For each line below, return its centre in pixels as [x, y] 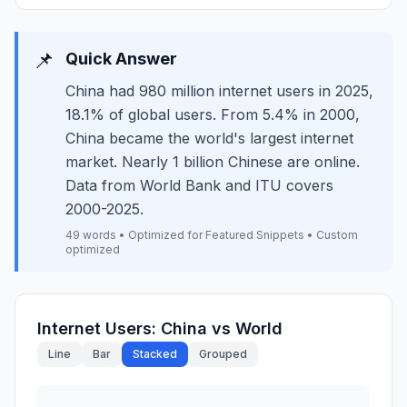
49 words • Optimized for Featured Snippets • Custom [212, 235]
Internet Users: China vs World [160, 328]
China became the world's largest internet [209, 138]
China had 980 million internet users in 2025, [219, 91]
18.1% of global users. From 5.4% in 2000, [213, 114]
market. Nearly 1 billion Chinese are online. [213, 162]
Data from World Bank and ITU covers [199, 185]
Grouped [223, 354]
